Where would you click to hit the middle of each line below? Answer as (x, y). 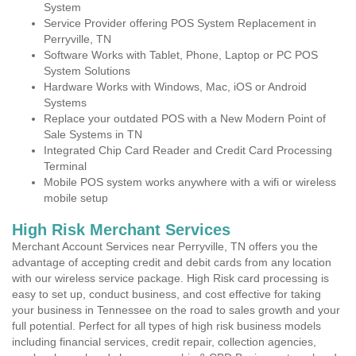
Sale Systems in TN (93, 134)
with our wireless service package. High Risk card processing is (170, 278)
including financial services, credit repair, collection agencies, (164, 342)
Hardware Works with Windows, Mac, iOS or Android (175, 87)
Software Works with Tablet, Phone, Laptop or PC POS (181, 55)
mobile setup (76, 198)
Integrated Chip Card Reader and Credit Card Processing (188, 150)
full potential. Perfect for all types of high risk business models (166, 326)
